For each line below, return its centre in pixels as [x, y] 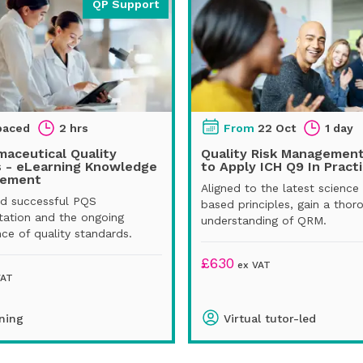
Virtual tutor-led [270, 318]
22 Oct [277, 128]
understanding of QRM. [264, 220]
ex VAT [252, 265]
